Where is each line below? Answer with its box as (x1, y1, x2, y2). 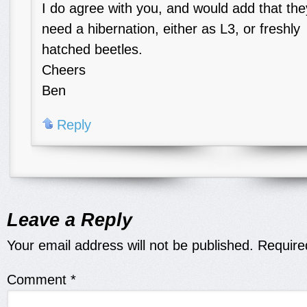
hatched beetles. (42, 42, 143, 57)
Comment (7, 272, 71, 287)
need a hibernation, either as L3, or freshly (42, 21, 300, 36)
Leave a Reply (7, 209, 132, 230)
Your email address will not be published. (7, 238, 254, 253)
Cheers (42, 62, 86, 77)
